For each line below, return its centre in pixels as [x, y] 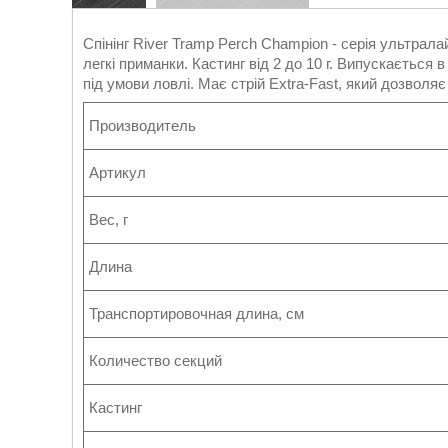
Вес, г [108, 219]
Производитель [142, 125]
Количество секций [155, 360]
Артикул [117, 172]
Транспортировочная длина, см [196, 313]
